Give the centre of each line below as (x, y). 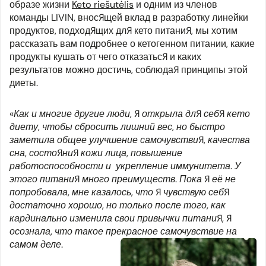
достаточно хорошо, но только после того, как (118, 205)
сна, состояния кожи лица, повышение (96, 153)
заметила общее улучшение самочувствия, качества (130, 140)
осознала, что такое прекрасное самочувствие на (123, 232)
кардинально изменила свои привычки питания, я (121, 218)
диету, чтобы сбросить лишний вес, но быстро (117, 127)
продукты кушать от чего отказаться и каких (105, 57)
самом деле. (36, 245)
